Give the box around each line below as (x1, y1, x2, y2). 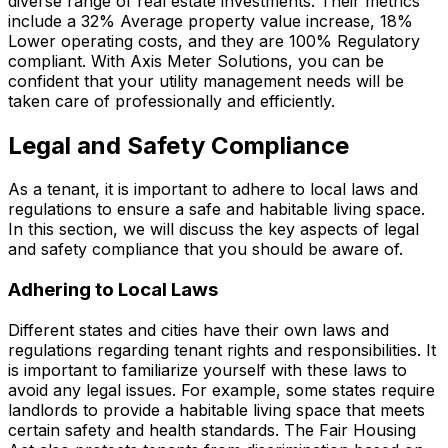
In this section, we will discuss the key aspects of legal (8, 219, 419, 240)
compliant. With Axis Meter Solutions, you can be (8, 50, 384, 71)
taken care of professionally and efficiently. (8, 90, 335, 111)
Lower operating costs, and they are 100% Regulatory (8, 30, 420, 51)
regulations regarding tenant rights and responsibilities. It (8, 339, 436, 360)
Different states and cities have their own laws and (8, 319, 389, 340)
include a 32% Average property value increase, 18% (8, 10, 413, 31)
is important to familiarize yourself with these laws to (8, 359, 407, 380)
